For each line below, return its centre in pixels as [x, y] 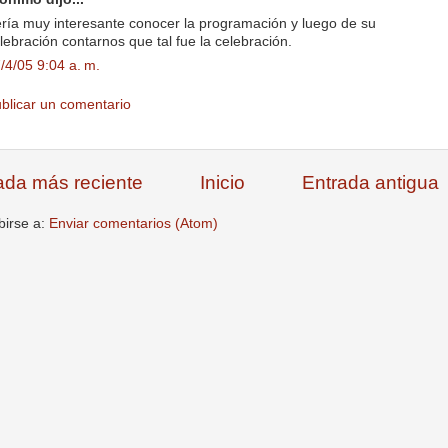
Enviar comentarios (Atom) [133, 223]
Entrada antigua [370, 182]
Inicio [222, 182]
